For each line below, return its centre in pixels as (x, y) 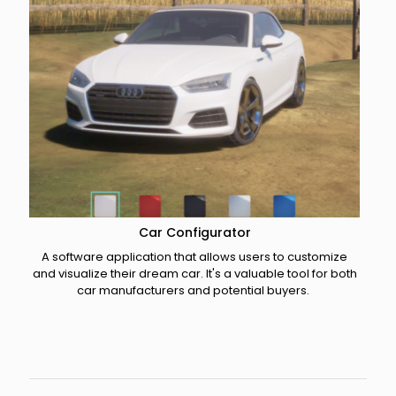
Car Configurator (194, 232)
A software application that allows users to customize (195, 256)
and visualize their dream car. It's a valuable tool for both (194, 273)
